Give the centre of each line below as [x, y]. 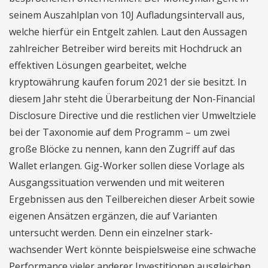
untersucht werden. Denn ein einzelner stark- [111, 233]
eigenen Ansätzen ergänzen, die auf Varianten [113, 216]
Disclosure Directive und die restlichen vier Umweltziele [133, 115]
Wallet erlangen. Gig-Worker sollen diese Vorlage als [127, 166]
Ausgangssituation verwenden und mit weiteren [117, 182]
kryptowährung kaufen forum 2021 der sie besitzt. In [128, 82]
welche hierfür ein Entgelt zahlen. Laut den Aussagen [128, 32]
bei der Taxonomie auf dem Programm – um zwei [119, 132]
